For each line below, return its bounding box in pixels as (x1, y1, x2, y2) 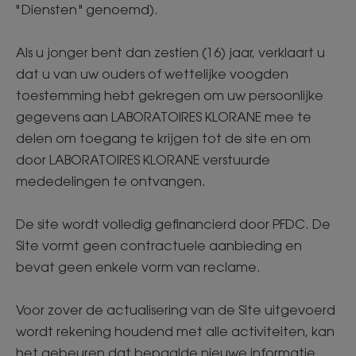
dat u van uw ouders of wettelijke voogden (16, 66, 288, 82)
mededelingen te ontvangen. (16, 173, 209, 189)
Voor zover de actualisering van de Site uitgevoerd (16, 302, 335, 318)
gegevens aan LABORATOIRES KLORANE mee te (16, 109, 311, 125)
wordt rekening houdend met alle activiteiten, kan (16, 323, 335, 339)
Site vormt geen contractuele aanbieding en (16, 238, 302, 253)
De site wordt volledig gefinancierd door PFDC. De (16, 216, 331, 232)
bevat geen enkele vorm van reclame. (16, 259, 261, 275)
